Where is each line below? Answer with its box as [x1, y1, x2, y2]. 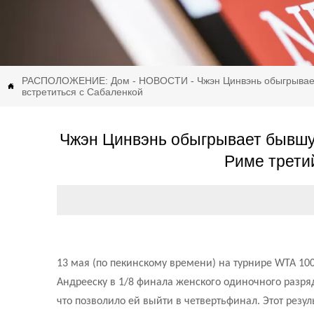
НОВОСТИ [139, 74, 188, 86]
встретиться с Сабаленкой [22, 86, 143, 97]
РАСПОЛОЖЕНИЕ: [22, 74, 111, 86]
